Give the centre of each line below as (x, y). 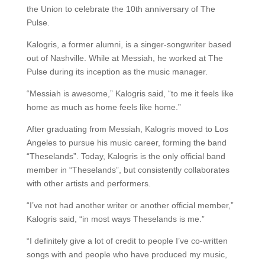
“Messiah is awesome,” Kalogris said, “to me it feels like (130, 93)
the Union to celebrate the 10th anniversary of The (121, 9)
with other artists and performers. (90, 183)
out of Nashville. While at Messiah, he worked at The (125, 58)
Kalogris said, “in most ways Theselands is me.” (115, 219)
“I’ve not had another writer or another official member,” (130, 205)
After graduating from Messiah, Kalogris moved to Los (127, 129)
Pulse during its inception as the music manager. (118, 72)
